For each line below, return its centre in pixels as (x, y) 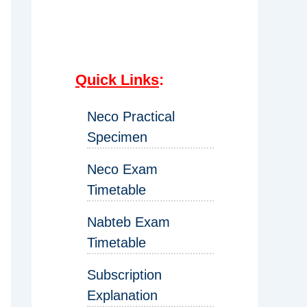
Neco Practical (131, 117)
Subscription (124, 275)
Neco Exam (122, 170)
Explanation (122, 296)
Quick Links (117, 80)
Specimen (117, 137)
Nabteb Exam (128, 222)
